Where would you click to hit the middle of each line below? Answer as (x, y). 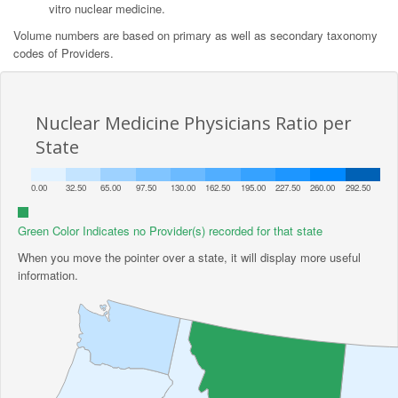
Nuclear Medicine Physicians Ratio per (193, 123)
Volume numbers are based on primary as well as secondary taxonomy (195, 35)
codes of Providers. (64, 53)
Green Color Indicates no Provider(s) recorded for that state (170, 230)
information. (48, 275)
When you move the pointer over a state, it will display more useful (189, 257)
